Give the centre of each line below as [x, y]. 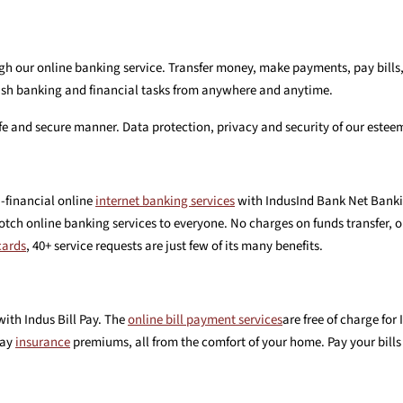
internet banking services [165, 201]
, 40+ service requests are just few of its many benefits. [175, 246]
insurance [43, 342]
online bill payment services [205, 319]
